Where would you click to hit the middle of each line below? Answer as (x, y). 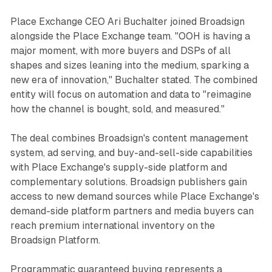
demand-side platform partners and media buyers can (132, 211)
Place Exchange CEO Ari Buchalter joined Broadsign (127, 21)
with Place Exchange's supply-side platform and (118, 167)
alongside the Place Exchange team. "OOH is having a (130, 36)
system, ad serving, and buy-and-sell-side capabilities (131, 152)
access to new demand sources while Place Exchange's (134, 196)
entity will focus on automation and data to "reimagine (131, 94)
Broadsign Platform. (55, 240)
